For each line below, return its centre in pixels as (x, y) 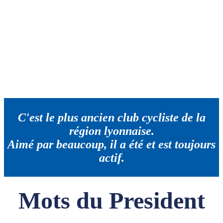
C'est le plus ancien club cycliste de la (111, 117)
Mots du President (111, 200)
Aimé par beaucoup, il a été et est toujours (111, 144)
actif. (111, 158)
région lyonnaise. (111, 131)
